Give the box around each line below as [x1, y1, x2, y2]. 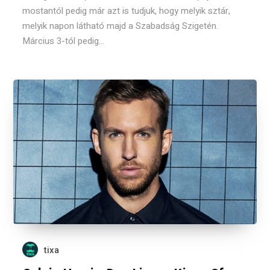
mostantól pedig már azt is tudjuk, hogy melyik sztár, [22, 4, 231, 17]
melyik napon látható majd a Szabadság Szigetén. [22, 19, 219, 33]
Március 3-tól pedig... [22, 34, 105, 48]
